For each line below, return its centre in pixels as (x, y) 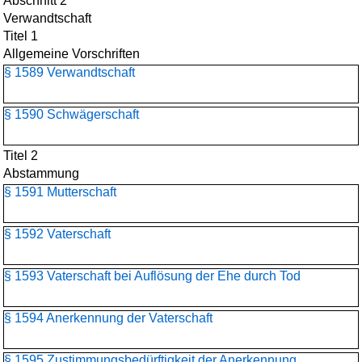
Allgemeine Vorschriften (72, 54)
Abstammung (41, 173)
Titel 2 (21, 156)
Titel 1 (21, 36)
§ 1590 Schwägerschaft (72, 114)
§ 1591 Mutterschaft (60, 192)
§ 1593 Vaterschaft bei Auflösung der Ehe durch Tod (152, 276)
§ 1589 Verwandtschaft (69, 72)
